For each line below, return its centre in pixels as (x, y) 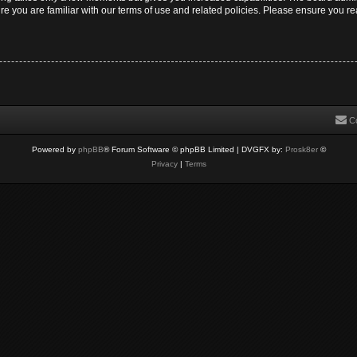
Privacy (164, 164)
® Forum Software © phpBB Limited (169, 150)
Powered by (55, 150)
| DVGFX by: (259, 150)
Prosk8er (301, 150)
